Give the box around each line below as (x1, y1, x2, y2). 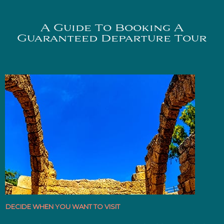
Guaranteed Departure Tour (17, 34, 207, 44)
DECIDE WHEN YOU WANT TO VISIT (5, 202, 121, 210)
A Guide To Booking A (40, 24, 183, 33)
